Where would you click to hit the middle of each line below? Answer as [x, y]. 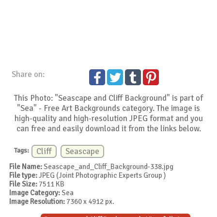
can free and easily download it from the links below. [108, 129]
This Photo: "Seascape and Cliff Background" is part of [109, 98]
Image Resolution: [37, 201]
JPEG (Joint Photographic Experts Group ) [102, 175]
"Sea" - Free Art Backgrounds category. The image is [109, 108]
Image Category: [35, 193]
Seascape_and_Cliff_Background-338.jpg [108, 166]
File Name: [26, 166]
